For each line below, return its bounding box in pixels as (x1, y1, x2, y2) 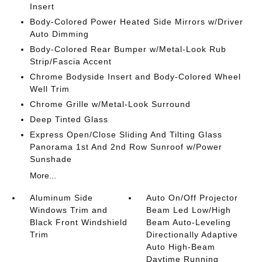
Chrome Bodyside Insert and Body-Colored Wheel (29, 72, 241, 82)
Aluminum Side (29, 193, 93, 203)
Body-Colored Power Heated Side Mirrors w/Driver (29, 17, 243, 27)
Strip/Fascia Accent (29, 57, 112, 67)
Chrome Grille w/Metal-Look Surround (29, 99, 191, 109)
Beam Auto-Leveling (146, 218, 232, 227)
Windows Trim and (29, 205, 108, 215)
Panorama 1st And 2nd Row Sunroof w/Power (29, 142, 222, 152)
